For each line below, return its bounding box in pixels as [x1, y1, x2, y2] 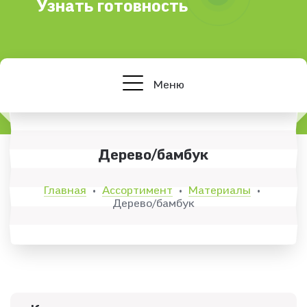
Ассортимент [101, 184, 173, 196]
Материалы [188, 184, 251, 196]
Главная [43, 184, 86, 196]
